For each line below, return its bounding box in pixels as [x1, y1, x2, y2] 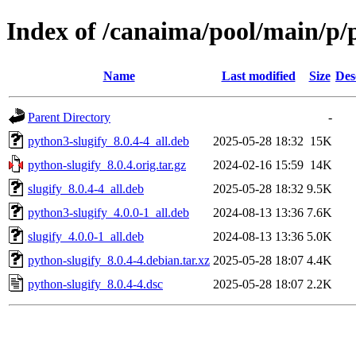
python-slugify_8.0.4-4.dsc [28, 277, 163, 291]
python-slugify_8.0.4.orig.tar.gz [28, 157, 186, 172]
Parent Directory [28, 110, 110, 124]
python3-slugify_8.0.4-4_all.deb [28, 133, 189, 148]
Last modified [221, 68, 296, 83]
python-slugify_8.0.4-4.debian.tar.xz [28, 253, 210, 267]
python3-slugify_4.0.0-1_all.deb [28, 205, 189, 219]
